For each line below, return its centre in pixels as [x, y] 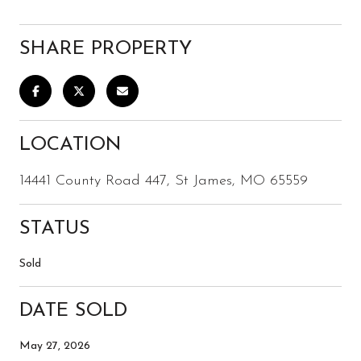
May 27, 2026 [55, 346]
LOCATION [71, 145]
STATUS [55, 228]
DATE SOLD [73, 311]
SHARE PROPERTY [106, 49]
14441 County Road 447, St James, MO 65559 [164, 180]
